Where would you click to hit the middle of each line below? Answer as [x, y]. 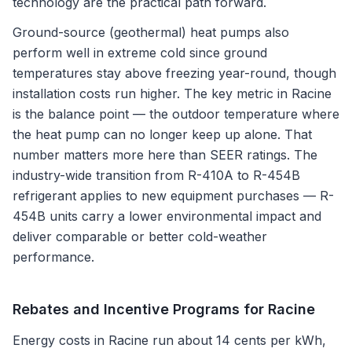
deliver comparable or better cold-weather [140, 236]
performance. [53, 257]
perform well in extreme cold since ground [140, 53]
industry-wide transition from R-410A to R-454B [156, 175]
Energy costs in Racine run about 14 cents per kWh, [169, 340]
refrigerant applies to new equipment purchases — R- [173, 196]
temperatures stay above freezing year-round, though [174, 73]
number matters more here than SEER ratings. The [165, 155]
